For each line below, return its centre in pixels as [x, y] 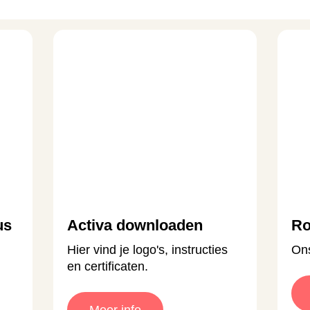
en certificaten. [108, 266]
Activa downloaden [135, 225]
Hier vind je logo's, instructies [148, 249]
